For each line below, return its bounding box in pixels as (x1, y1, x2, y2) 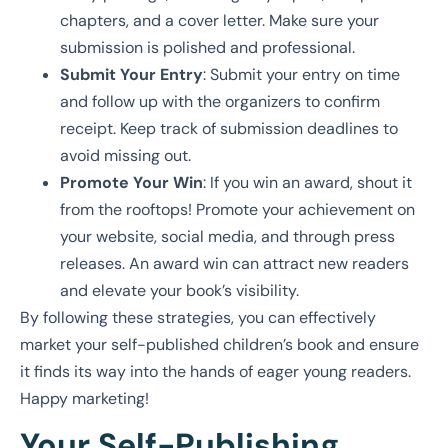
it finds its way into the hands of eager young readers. (20, 360, 411, 382)
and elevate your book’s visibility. (60, 279, 299, 301)
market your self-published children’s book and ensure (20, 333, 419, 355)
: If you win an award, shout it (203, 171, 412, 193)
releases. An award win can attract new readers (60, 252, 409, 274)
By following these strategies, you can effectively (20, 306, 376, 328)
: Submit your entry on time (203, 63, 400, 85)
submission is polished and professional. (60, 36, 355, 58)
